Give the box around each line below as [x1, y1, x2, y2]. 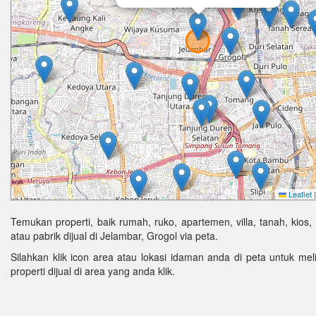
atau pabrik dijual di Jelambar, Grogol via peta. [11, 229, 218, 243]
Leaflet [286, 188, 312, 200]
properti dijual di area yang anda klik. [11, 264, 175, 278]
